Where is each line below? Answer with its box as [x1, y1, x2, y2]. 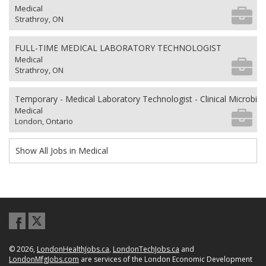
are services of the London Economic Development [79, 254, 252, 264]
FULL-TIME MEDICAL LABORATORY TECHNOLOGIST [15, 42, 221, 53]
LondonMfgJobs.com [9, 254, 79, 264]
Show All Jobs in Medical [15, 145, 108, 156]
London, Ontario [15, 116, 73, 126]
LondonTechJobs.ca [113, 244, 179, 254]
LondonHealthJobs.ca [37, 244, 109, 254]
